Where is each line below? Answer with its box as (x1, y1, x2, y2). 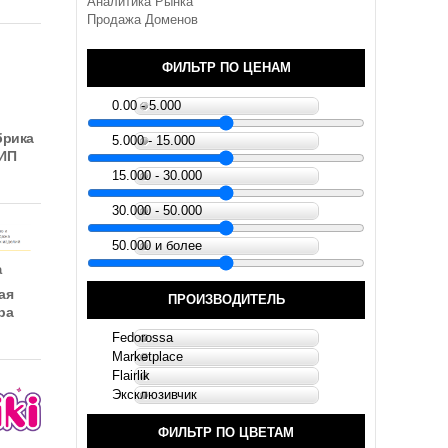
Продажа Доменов (87, 12, 198, 27)
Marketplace (112, 349, 183, 364)
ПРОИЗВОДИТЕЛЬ (167, 292, 285, 307)
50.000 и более (112, 238, 202, 253)
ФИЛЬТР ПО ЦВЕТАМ (158, 425, 294, 440)
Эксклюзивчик (112, 387, 197, 402)
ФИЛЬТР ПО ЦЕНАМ (161, 60, 291, 75)
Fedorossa (112, 330, 173, 345)
